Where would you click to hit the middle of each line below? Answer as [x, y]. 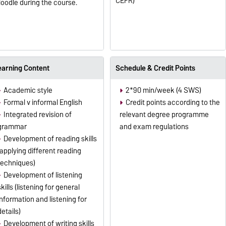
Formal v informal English [43, 102]
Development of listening [43, 175]
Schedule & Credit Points [155, 68]
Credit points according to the [173, 102]
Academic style [28, 90]
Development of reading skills [50, 138]
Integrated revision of [37, 114]
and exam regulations [154, 126]
